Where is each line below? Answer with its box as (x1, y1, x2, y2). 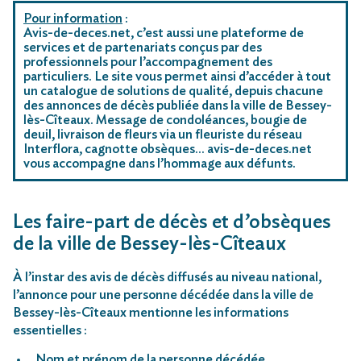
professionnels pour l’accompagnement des (23, 55, 272, 68)
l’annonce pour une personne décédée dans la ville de (13, 288, 313, 301)
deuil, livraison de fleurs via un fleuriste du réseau (23, 127, 302, 141)
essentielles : (13, 323, 87, 337)
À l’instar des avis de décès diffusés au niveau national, (13, 270, 322, 284)
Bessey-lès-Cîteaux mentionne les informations (13, 305, 288, 319)
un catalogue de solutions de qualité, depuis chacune (23, 84, 323, 98)
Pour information (23, 11, 122, 25)
